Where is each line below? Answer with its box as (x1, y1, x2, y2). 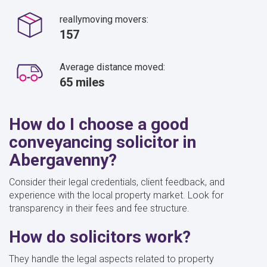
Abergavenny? (9, 150, 117, 170)
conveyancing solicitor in (9, 132, 196, 152)
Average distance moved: (60, 61, 165, 73)
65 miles (60, 74, 105, 89)
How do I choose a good (9, 114, 189, 134)
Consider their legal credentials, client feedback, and (9, 176, 225, 188)
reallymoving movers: (60, 13, 148, 25)
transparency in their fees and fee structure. (9, 202, 192, 214)
